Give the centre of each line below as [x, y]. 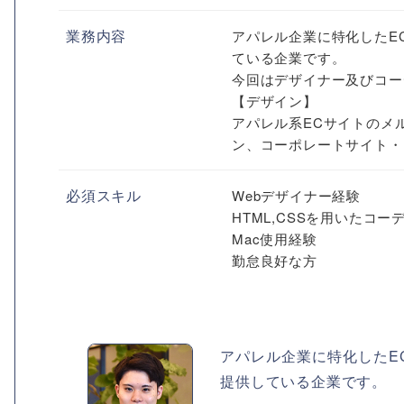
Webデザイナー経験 [296, 195]
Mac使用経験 [275, 239]
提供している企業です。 [304, 381]
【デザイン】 [275, 101]
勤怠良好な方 [275, 260]
